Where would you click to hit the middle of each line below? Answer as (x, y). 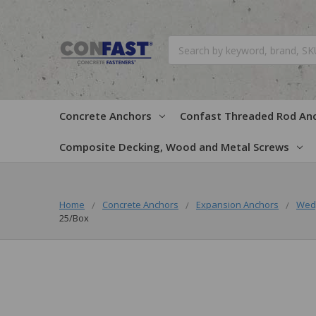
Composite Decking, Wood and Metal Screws (174, 146)
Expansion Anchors (237, 204)
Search (183, 43)
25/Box (74, 218)
